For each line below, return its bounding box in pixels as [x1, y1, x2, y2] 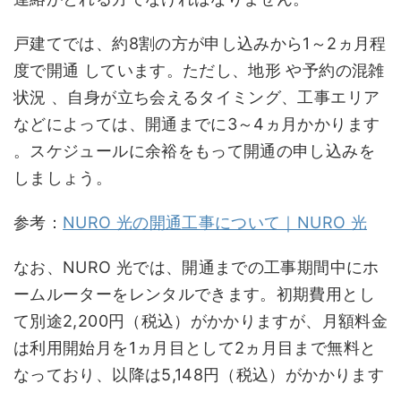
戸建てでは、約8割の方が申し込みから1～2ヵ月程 [13, 34, 387, 53]
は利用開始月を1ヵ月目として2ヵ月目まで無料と [13, 338, 377, 357]
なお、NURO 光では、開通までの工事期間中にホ [13, 258, 380, 277]
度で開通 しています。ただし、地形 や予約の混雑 [13, 61, 385, 80]
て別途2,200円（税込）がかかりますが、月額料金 [13, 311, 388, 330]
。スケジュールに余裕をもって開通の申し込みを [13, 141, 375, 160]
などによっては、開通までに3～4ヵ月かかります [13, 115, 380, 133]
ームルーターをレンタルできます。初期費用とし [13, 285, 375, 303]
